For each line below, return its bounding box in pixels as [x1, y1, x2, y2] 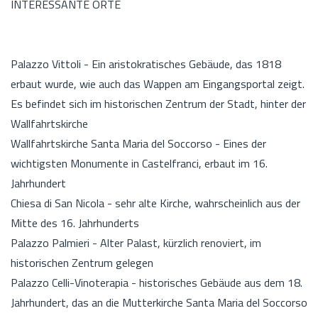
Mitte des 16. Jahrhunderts [11, 214, 139, 231]
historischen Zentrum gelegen [11, 253, 153, 271]
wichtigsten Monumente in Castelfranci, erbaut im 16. [11, 154, 268, 172]
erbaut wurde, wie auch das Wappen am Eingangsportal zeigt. [11, 75, 305, 92]
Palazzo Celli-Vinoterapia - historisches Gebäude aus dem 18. [11, 273, 302, 291]
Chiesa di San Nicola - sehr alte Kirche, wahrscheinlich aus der [11, 194, 300, 212]
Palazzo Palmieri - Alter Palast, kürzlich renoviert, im [11, 234, 261, 251]
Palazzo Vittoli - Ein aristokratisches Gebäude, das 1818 [11, 55, 281, 72]
